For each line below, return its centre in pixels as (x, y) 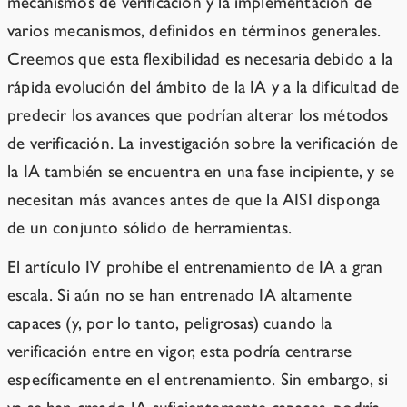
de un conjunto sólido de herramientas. (149, 228)
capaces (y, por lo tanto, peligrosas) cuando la (170, 323)
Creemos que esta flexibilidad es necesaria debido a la (200, 59)
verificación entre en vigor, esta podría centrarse (180, 352)
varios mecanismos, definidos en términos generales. (194, 31)
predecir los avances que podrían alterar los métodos (198, 115)
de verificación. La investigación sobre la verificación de (203, 144)
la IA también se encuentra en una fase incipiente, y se (201, 172)
